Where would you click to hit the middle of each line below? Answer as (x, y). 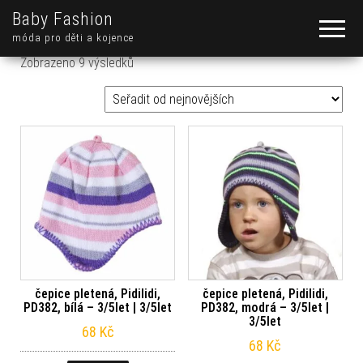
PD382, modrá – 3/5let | (265, 308)
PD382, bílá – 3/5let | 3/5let (98, 308)
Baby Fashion (63, 19)
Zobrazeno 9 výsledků (77, 63)
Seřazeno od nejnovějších (200, 62)
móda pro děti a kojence (73, 38)
